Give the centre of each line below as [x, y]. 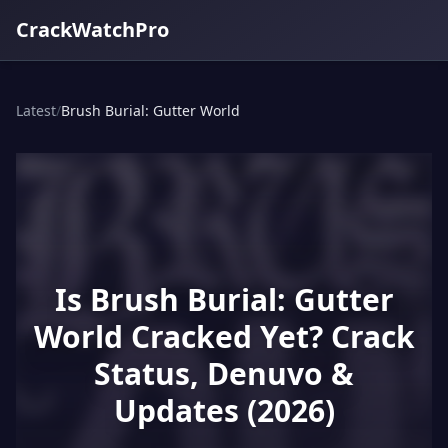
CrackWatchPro [92, 29]
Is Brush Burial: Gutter [224, 299]
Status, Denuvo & [224, 373]
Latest [36, 110]
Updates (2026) [224, 410]
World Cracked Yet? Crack [224, 336]
